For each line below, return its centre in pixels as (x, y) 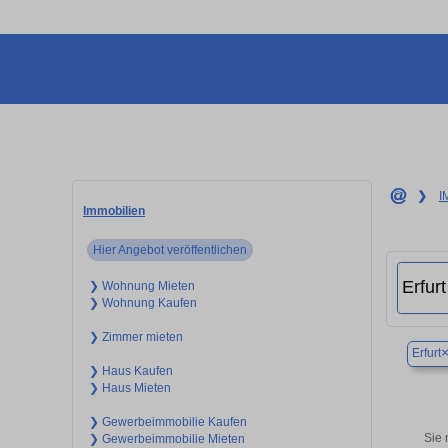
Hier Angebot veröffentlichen (170, 249)
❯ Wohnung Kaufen (142, 302)
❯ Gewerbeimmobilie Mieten (166, 438)
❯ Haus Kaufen (130, 370)
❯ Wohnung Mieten (141, 285)
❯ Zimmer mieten (135, 336)
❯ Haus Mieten (129, 387)
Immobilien (114, 210)
